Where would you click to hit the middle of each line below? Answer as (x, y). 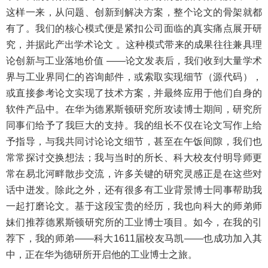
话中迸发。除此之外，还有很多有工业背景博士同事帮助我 (134, 190)
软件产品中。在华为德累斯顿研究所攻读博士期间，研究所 (134, 109)
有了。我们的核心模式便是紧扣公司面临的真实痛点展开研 (134, 28)
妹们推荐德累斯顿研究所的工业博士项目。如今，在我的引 (134, 222)
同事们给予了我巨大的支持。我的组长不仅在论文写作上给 (134, 125)
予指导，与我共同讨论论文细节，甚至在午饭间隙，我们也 (134, 141)
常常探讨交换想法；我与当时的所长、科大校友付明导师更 (134, 157)
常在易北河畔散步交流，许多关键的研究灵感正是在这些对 (134, 173)
